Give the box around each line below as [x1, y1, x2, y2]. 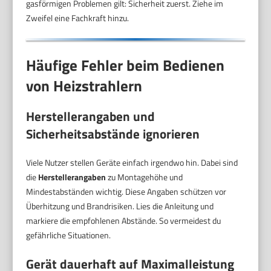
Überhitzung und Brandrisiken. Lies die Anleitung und [26, 199, 214, 212]
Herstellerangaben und [26, 106, 155, 126]
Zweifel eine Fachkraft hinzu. [26, 11, 129, 24]
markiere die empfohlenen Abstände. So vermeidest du [26, 214, 221, 227]
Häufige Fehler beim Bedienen [26, 54, 225, 77]
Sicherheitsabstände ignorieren [26, 123, 200, 143]
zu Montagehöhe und [106, 170, 183, 183]
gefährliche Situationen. [26, 228, 111, 241]
